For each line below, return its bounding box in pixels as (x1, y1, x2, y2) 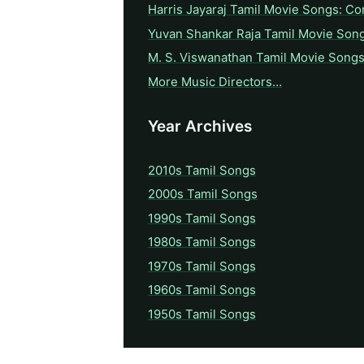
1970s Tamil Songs (148, 258, 256, 274)
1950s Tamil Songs (148, 305, 256, 322)
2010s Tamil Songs (148, 162, 256, 178)
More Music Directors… (148, 73, 282, 89)
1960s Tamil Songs (148, 282, 256, 298)
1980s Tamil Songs (148, 234, 256, 250)
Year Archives (148, 116, 252, 136)
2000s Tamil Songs (148, 186, 258, 202)
